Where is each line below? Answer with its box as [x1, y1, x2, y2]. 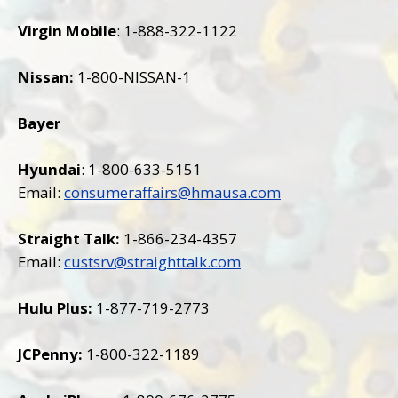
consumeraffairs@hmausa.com [64, 181, 281, 203]
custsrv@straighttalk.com [64, 251, 241, 272]
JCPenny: [18, 343, 83, 364]
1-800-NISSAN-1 [74, 66, 191, 87]
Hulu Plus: [18, 297, 92, 318]
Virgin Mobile [18, 20, 116, 41]
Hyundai [18, 158, 81, 179]
